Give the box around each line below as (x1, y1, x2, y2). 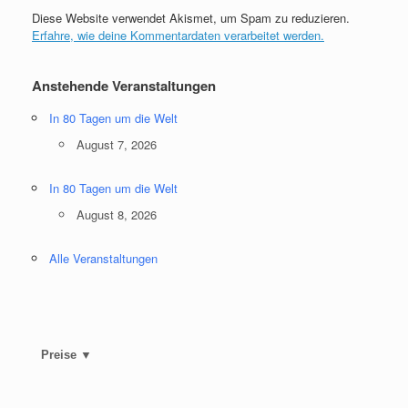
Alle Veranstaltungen (49, 250, 158, 268)
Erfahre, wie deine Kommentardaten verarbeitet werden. (32, 26, 324, 45)
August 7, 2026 (76, 136, 157, 154)
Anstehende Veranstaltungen (32, 76, 216, 97)
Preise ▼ (41, 348, 92, 362)
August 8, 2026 (76, 206, 157, 224)
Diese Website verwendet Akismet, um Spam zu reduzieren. (32, 9, 350, 27)
